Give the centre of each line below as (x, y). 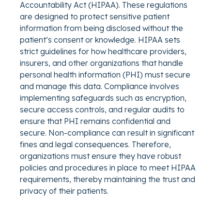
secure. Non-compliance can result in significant (107, 133)
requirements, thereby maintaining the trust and (108, 179)
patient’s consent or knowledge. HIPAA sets (100, 40)
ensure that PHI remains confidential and (95, 121)
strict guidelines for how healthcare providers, (103, 52)
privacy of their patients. (64, 191)
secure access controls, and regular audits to (102, 110)
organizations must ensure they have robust (101, 156)
